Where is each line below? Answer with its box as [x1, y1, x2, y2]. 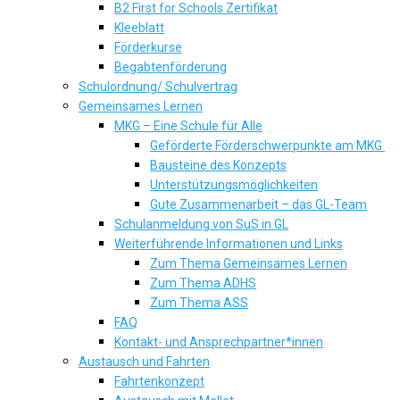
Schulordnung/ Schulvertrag [79, 79, 237, 94]
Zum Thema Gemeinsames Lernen [150, 256, 347, 271]
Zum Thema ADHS [150, 276, 256, 290]
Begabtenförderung [114, 60, 227, 74]
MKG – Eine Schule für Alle [114, 119, 262, 133]
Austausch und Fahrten [79, 354, 210, 369]
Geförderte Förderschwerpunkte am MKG [150, 138, 385, 153]
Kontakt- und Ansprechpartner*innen [114, 335, 323, 349]
